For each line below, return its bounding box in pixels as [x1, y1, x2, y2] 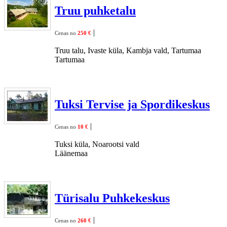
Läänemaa [55, 148, 88, 158]
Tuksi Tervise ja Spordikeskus [55, 97, 210, 111]
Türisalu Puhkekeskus [55, 191, 170, 205]
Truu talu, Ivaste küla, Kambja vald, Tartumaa [55, 46, 201, 55]
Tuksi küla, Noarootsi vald [55, 139, 139, 148]
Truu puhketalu [55, 4, 136, 17]
